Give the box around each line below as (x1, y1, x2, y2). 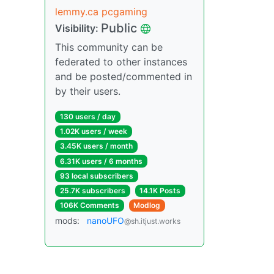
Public (101, 21, 137, 35)
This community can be (55, 41, 163, 53)
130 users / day (59, 112, 116, 121)
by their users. (55, 85, 120, 97)
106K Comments (59, 201, 119, 210)
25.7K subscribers (59, 185, 125, 195)
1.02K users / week (59, 127, 127, 136)
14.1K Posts (139, 185, 181, 195)
